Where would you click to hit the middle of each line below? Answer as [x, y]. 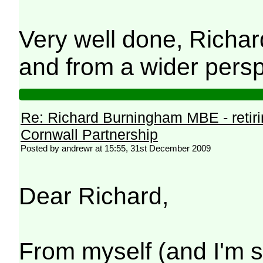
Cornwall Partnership [90, 135]
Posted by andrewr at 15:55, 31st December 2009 [116, 149]
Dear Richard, [94, 196]
